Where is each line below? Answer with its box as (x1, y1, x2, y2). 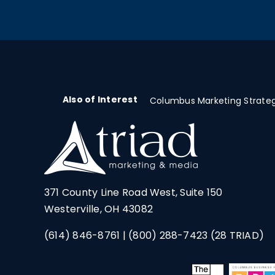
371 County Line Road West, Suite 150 (44, 185, 223, 199)
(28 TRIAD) (207, 228, 265, 242)
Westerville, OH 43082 (44, 202, 153, 216)
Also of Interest (63, 93, 137, 106)
